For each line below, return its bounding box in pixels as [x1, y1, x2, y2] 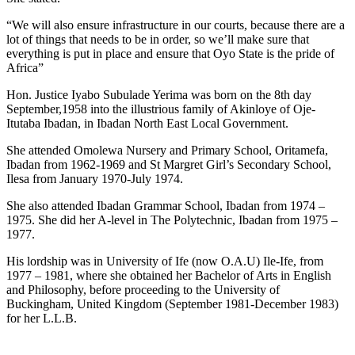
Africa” [6, 60, 44, 74]
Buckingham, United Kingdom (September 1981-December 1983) [6, 296, 338, 311]
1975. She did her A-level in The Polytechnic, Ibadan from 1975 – [6, 212, 338, 227]
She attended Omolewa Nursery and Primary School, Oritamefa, [6, 143, 328, 157]
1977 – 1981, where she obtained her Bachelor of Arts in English [6, 268, 331, 282]
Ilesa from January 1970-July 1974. [6, 171, 183, 185]
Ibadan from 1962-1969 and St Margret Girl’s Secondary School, [6, 157, 331, 171]
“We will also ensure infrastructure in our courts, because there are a [6, 17, 345, 32]
